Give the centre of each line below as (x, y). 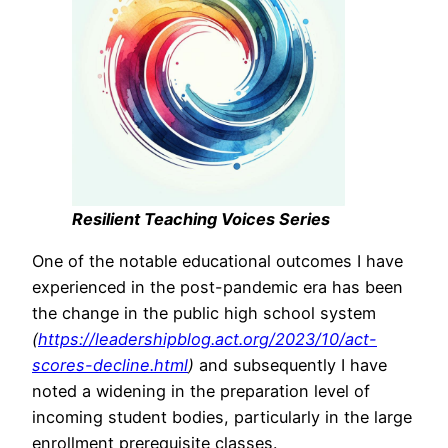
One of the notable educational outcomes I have (217, 260)
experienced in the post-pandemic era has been (217, 286)
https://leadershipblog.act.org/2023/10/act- (207, 338)
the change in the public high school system (204, 312)
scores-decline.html (110, 364)
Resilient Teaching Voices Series (201, 218)
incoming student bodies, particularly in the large (222, 416)
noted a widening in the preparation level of (201, 390)
